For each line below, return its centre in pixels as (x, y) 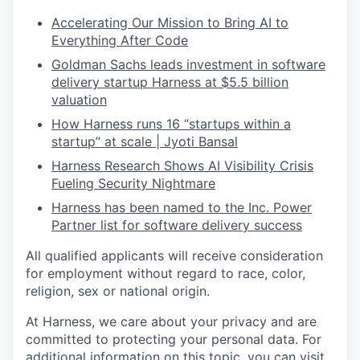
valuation (79, 99)
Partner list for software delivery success (177, 225)
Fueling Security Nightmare (133, 183)
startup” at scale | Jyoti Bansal (145, 141)
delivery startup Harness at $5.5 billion (170, 82)
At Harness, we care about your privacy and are (171, 321)
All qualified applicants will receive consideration (174, 255)
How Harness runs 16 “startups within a (171, 123)
